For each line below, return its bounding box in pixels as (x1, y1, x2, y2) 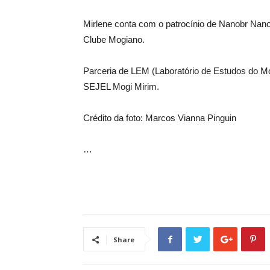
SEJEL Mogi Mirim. (83, 81, 159, 92)
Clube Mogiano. (83, 34, 145, 45)
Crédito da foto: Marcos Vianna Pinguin (83, 113, 236, 123)
